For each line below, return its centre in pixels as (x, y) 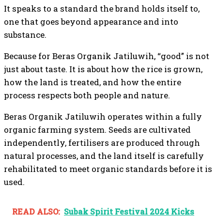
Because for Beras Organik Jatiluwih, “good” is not (107, 56)
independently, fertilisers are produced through (102, 143)
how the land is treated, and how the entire (93, 82)
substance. (26, 35)
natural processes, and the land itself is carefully (104, 156)
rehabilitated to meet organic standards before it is (108, 169)
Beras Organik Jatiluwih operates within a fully (103, 117)
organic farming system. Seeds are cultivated (97, 130)
